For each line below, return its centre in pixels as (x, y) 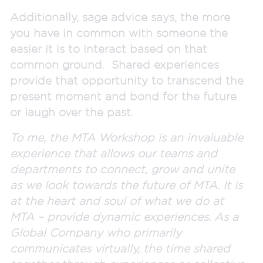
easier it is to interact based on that (109, 48)
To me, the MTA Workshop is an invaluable (127, 137)
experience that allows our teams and (114, 153)
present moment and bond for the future (123, 96)
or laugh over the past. (73, 112)
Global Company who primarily (96, 232)
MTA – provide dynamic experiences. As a (124, 216)
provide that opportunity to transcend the (127, 80)
